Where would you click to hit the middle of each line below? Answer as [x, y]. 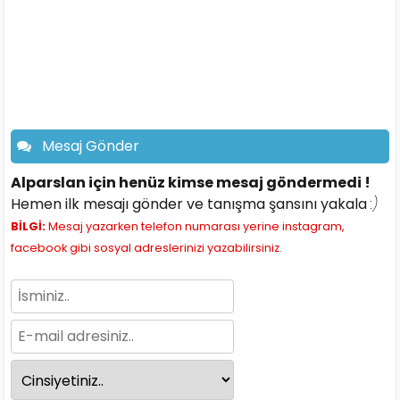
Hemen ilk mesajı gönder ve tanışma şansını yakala [191, 204]
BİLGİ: [29, 226]
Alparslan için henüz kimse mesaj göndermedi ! [191, 182]
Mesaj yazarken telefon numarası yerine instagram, [196, 226]
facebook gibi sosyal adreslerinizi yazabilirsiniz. [147, 247]
